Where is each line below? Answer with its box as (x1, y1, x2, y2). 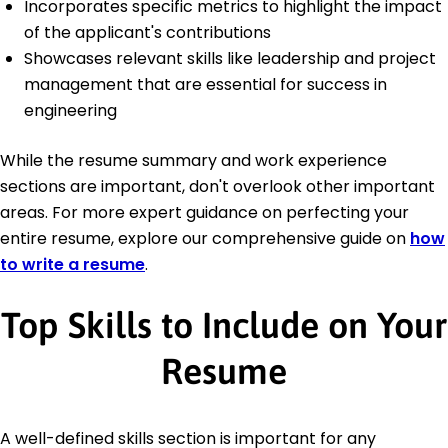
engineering (24, 99, 117, 123)
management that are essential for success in (24, 73, 387, 97)
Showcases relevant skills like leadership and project (24, 47, 436, 71)
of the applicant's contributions (24, 21, 271, 45)
